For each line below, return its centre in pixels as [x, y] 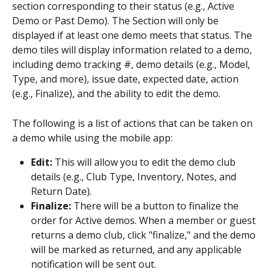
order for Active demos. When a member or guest [144, 220]
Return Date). [61, 191]
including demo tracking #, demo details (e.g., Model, [132, 65]
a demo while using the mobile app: [92, 138]
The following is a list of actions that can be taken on [134, 123]
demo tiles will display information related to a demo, [133, 50]
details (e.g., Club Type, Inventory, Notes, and [135, 176]
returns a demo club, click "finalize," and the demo [144, 235]
